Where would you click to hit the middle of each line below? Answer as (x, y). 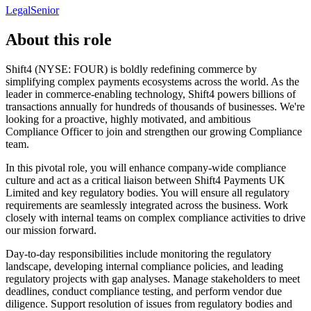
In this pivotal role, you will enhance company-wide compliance (146, 167)
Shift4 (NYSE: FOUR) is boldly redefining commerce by (131, 69)
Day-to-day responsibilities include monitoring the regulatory (138, 253)
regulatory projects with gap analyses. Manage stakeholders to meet (153, 278)
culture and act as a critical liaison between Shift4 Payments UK (145, 180)
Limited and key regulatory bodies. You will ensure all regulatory (148, 192)
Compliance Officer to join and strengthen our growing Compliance (154, 131)
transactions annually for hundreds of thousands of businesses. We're (155, 106)
